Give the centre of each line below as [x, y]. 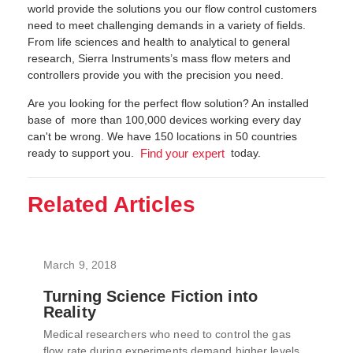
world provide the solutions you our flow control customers [172, 8]
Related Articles [111, 204]
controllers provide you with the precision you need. [156, 74]
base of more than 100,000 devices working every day [164, 119]
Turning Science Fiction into [150, 296]
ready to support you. [82, 152]
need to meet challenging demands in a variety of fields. [167, 25]
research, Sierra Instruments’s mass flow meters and [159, 58]
